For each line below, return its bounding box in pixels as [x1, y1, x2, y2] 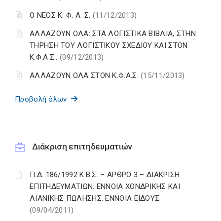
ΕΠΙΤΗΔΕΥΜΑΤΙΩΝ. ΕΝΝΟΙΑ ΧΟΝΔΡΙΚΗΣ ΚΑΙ [30, 182, 180, 191]
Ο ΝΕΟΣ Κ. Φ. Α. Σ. [30, 11, 93, 20]
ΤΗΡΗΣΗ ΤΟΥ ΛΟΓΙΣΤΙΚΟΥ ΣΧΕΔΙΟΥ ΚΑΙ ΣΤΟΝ [30, 41, 188, 50]
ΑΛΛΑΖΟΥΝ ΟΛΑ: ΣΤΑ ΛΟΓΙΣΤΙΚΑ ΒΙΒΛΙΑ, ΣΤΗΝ [30, 29, 196, 38]
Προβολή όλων [15, 95, 72, 104]
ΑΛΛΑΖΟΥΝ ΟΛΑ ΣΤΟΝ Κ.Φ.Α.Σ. [30, 71, 141, 80]
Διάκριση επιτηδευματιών [32, 142, 132, 152]
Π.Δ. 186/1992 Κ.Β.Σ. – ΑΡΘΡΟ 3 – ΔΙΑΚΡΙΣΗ [30, 170, 180, 180]
